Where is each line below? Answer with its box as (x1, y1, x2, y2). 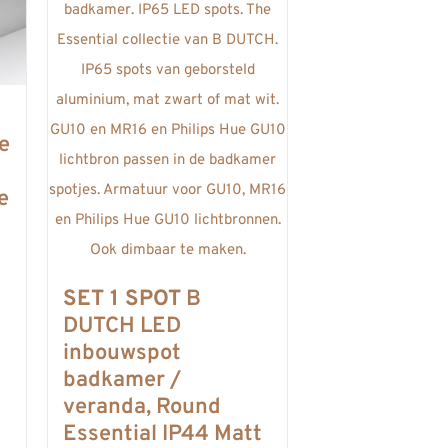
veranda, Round (63, 393, 221, 421)
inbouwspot (63, 339, 181, 367)
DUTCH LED (63, 312, 181, 340)
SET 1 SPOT (63, 285, 181, 313)
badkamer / (63, 366, 181, 394)
